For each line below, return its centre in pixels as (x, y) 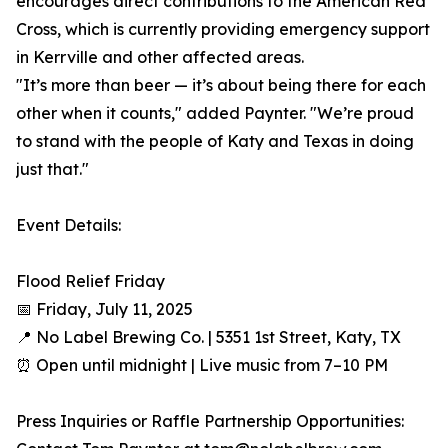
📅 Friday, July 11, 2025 (104, 309)
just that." (52, 169)
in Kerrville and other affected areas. (160, 57)
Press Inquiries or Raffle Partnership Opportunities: (210, 421)
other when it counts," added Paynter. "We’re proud (215, 113)
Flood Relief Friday (90, 281)
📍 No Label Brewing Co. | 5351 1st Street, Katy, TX (208, 337)
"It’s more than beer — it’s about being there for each (221, 85)
